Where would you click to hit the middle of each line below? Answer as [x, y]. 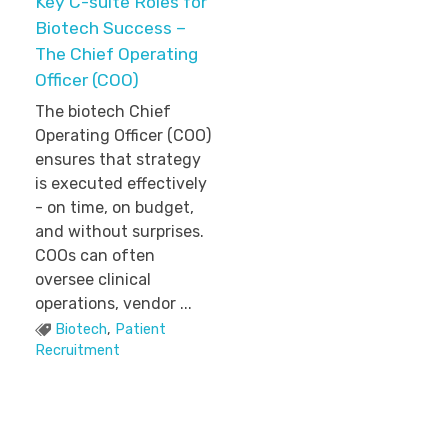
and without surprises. [121, 231]
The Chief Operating [116, 54]
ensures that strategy [118, 159]
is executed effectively [121, 183]
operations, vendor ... [113, 303]
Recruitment [77, 350]
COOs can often [95, 255]
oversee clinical [93, 279]
